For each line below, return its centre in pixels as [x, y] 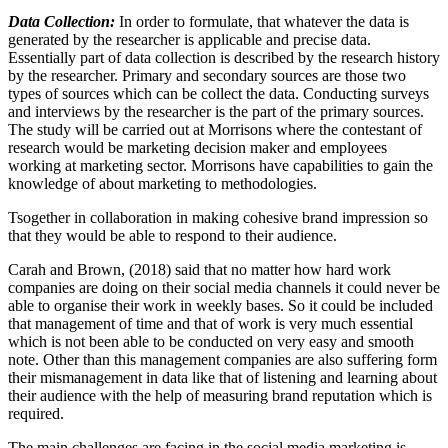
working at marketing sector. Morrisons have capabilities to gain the [220, 166]
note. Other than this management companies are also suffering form [222, 360]
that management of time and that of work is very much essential [210, 324]
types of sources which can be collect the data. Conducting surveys [218, 94]
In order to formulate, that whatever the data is [264, 22]
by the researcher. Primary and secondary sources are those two [207, 76]
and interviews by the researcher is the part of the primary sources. [216, 112]
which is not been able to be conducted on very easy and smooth [211, 342]
